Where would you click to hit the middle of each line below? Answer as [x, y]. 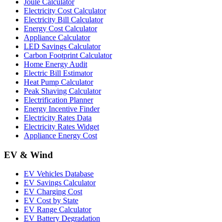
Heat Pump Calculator [58, 82]
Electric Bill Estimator [58, 73]
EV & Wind [28, 155]
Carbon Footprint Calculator [68, 55]
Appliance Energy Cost [60, 135]
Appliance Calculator [57, 37]
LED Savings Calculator [62, 46]
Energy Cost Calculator [60, 28]
